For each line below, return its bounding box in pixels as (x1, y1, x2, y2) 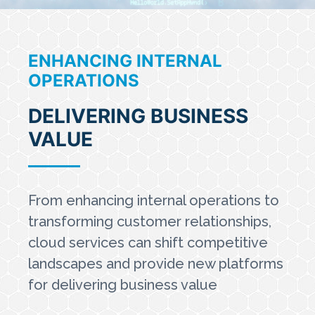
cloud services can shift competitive (28, 234, 268, 251)
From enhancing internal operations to (28, 192, 279, 209)
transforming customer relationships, (28, 213, 271, 230)
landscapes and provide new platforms (28, 255, 283, 272)
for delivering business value (28, 276, 217, 293)
